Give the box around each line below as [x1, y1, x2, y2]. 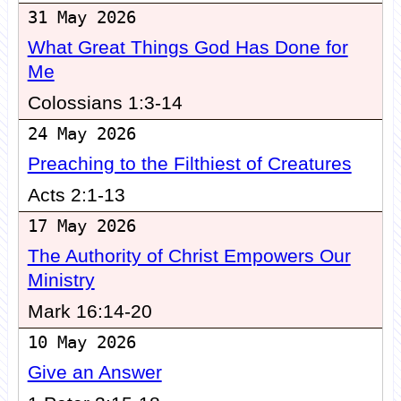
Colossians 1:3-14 [27, 92, 183, 115]
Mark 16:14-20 [27, 301, 152, 323]
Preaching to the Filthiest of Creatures [27, 153, 352, 175]
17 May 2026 [27, 217, 136, 236]
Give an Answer [27, 362, 162, 384]
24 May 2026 [27, 124, 136, 144]
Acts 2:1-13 [27, 184, 125, 207]
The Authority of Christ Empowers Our [27, 245, 351, 268]
